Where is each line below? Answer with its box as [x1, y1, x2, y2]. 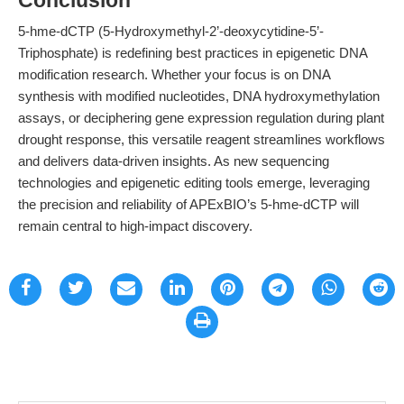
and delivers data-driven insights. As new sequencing [18, 153, 329, 169]
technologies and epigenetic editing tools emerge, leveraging [18, 175, 370, 190]
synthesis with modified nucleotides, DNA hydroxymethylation [18, 88, 380, 104]
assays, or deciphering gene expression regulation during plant [18, 110, 384, 125]
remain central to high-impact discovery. [18, 218, 252, 234]
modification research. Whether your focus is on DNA [18, 67, 330, 82]
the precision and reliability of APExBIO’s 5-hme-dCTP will [18, 197, 359, 212]
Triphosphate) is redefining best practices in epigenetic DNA [18, 45, 367, 60]
